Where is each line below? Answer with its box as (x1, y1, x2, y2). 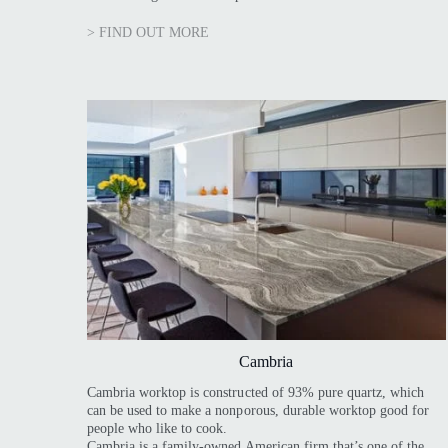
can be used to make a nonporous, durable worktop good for (87, 402, 430, 418)
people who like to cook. (87, 420, 228, 436)
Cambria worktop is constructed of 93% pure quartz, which (87, 384, 425, 400)
